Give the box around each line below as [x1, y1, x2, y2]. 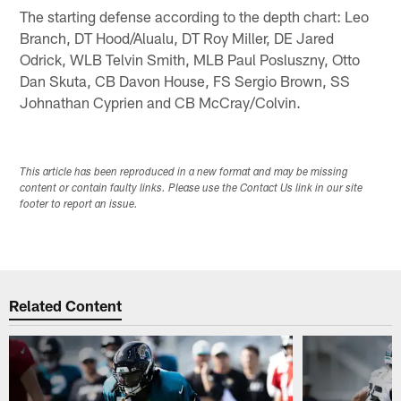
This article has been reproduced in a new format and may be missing [20, 166, 349, 178]
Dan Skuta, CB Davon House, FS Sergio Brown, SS [20, 71, 351, 90]
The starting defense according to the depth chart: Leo [20, 6, 370, 25]
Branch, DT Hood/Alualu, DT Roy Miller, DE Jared [20, 28, 335, 47]
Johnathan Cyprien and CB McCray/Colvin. [20, 92, 302, 111]
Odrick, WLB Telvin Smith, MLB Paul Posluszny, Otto [20, 49, 361, 68]
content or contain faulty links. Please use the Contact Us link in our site [20, 183, 363, 194]
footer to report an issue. [20, 199, 139, 210]
